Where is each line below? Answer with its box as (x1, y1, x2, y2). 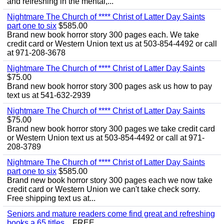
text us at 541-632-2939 (7, 91, 90, 99)
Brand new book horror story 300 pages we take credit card (7, 124, 215, 133)
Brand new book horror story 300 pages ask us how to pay (7, 82, 212, 90)
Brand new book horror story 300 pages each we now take (7, 176, 212, 184)
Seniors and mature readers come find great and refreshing (7, 209, 215, 218)
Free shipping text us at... (7, 194, 95, 202)
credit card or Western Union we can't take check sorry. (7, 185, 200, 193)
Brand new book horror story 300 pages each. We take (7, 30, 199, 39)
